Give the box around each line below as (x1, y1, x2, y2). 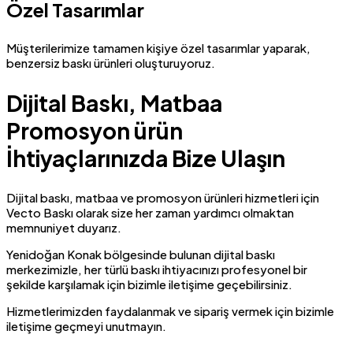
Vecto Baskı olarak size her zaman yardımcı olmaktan (6, 204, 294, 220)
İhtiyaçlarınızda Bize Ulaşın (6, 143, 285, 172)
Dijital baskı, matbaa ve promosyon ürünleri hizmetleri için (6, 189, 319, 205)
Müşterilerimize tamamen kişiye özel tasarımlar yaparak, (6, 40, 310, 56)
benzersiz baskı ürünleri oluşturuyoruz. (6, 55, 215, 71)
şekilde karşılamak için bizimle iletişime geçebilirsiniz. (6, 276, 292, 292)
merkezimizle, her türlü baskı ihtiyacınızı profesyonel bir (6, 261, 307, 277)
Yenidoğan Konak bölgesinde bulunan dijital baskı (6, 246, 275, 262)
